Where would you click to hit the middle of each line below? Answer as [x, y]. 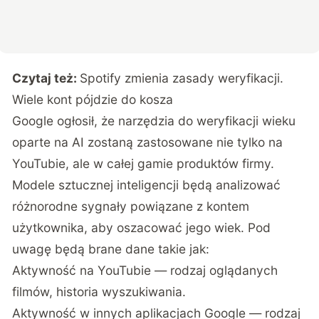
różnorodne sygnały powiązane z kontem [131, 206]
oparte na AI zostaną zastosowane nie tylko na [148, 142]
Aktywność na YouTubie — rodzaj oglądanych [145, 271]
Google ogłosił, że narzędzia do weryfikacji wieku [154, 121]
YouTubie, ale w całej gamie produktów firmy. [143, 164]
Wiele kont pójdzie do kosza [93, 100]
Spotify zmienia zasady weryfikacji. [182, 78]
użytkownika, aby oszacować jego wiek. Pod [142, 228]
